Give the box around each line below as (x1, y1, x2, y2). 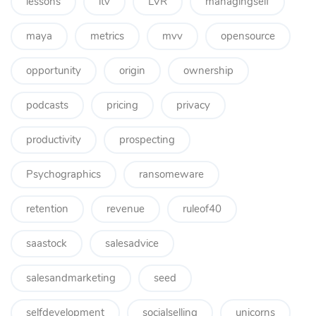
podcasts (26, 98, 68, 113)
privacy (176, 98, 210, 113)
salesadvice (105, 236, 159, 251)
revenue (107, 202, 145, 217)
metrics (90, 29, 124, 44)
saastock (26, 236, 67, 251)
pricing (107, 98, 138, 113)
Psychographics (26, 167, 101, 182)
